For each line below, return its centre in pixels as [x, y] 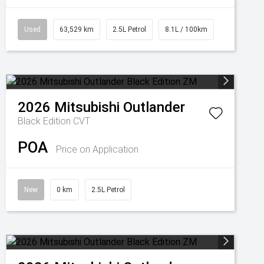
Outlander [154, 107]
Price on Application [97, 149]
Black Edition [45, 121]
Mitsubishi [87, 107]
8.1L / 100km [186, 29]
